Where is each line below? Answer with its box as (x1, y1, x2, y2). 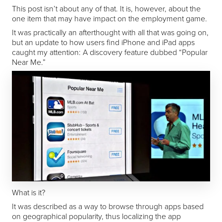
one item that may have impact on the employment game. (12, 13, 207, 24)
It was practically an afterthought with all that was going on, (12, 27, 209, 38)
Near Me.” (12, 56, 46, 68)
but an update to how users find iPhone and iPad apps (12, 37, 195, 48)
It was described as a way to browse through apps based (12, 200, 204, 212)
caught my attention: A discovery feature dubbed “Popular (12, 47, 208, 58)
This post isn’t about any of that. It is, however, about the (12, 3, 201, 14)
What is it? (12, 186, 45, 198)
